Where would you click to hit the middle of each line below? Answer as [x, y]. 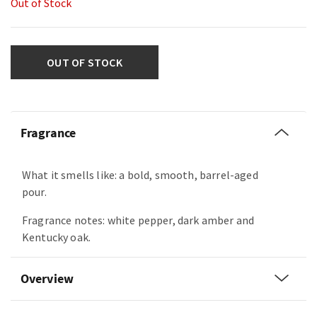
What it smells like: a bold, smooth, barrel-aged [140, 175]
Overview [47, 278]
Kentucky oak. [57, 237]
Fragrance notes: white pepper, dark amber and [138, 220]
